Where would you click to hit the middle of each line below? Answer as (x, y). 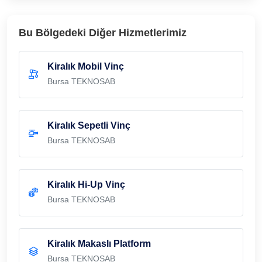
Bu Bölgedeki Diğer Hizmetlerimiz (103, 32)
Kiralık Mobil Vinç (86, 66)
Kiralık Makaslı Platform (99, 243)
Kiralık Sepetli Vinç (89, 125)
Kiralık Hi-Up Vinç (86, 184)
